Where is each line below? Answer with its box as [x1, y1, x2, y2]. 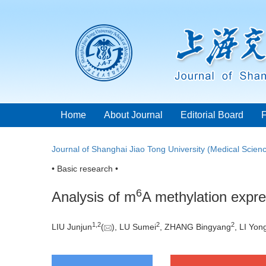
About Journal [104, 110, 163, 120]
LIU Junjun [52, 222, 92, 232]
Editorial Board [180, 110, 243, 120]
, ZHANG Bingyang [160, 222, 231, 232]
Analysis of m [52, 189, 136, 205]
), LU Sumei [112, 222, 156, 232]
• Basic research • [52, 164, 118, 173]
